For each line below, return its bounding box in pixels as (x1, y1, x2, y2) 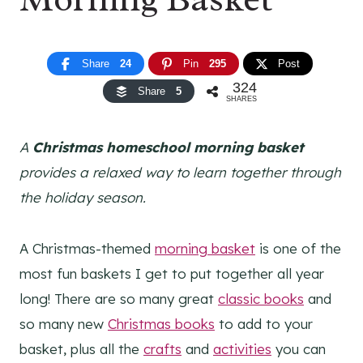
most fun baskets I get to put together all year (19, 265, 324, 283)
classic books (218, 290, 304, 308)
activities (213, 340, 271, 358)
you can (271, 340, 326, 358)
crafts (143, 340, 181, 358)
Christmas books (108, 315, 215, 333)
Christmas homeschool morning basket (32, 139, 304, 156)
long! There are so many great (19, 290, 218, 308)
